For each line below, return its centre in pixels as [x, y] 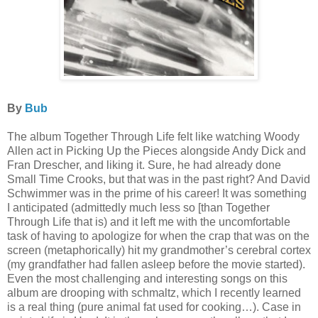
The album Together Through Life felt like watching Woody [153, 136]
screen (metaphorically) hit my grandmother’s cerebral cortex [159, 250]
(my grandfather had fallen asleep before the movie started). [156, 264]
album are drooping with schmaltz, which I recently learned [154, 292]
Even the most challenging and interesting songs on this [147, 278]
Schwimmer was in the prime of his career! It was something [157, 193]
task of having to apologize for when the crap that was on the [158, 236]
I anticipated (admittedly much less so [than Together [138, 207]
